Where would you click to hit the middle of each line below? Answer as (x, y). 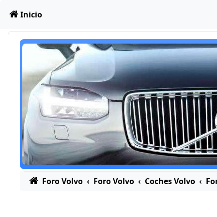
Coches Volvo (170, 181)
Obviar (20, 13)
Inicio (31, 15)
